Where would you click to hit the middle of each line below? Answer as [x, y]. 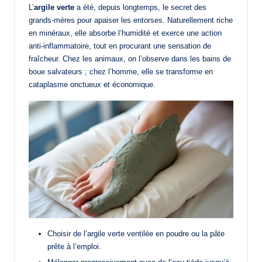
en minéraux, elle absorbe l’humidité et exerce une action [125, 33]
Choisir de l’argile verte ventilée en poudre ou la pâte [136, 233]
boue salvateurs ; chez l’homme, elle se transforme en [121, 72]
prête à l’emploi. [74, 246]
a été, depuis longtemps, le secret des [140, 8]
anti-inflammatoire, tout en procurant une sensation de [120, 46]
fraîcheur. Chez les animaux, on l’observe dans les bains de [130, 59]
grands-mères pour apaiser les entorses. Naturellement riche [131, 20]
